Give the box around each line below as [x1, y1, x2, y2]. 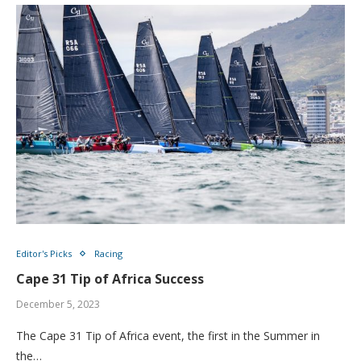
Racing [94, 247, 122, 259]
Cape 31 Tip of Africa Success [16, 270, 204, 288]
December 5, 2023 [16, 297, 100, 311]
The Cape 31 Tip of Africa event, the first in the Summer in [16, 328, 320, 343]
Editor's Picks [16, 247, 72, 259]
